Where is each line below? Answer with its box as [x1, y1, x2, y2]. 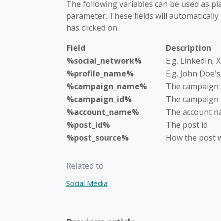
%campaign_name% [67, 81, 147, 92]
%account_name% [67, 107, 139, 117]
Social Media [66, 178, 108, 188]
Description [166, 42, 211, 53]
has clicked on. [66, 22, 119, 33]
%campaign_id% [67, 94, 132, 105]
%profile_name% [67, 68, 134, 79]
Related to [66, 160, 104, 171]
